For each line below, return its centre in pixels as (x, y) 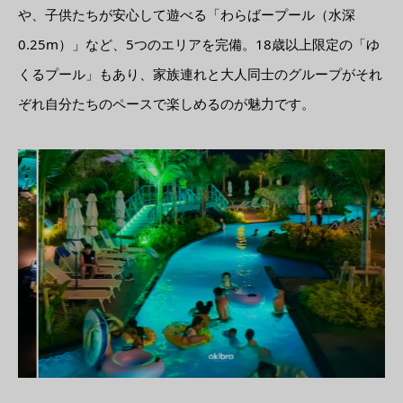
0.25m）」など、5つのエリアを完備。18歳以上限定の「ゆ (199, 45)
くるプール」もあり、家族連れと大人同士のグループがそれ (200, 74)
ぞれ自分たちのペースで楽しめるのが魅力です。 (166, 104)
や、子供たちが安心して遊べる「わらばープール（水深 (187, 15)
